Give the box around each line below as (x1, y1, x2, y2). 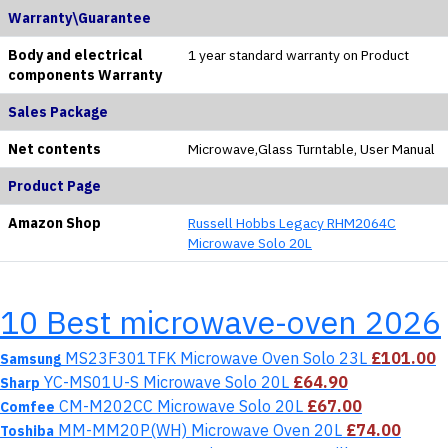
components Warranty (8, 65, 162, 84)
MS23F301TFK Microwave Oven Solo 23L (61, 347, 371, 368)
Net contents (8, 139, 101, 158)
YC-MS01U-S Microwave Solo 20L (40, 371, 293, 392)
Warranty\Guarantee (8, 8, 151, 27)
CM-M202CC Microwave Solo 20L (55, 395, 307, 416)
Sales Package (8, 102, 108, 121)
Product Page (8, 176, 101, 195)
